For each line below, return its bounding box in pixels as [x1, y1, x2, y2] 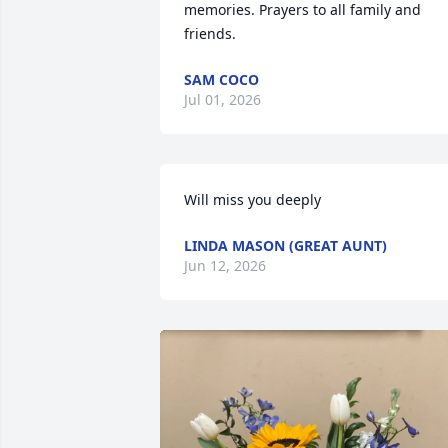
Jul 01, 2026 [184, 90, 261, 109]
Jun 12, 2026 [184, 256, 266, 275]
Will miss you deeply [184, 190, 321, 209]
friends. [184, 24, 236, 43]
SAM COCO [184, 70, 259, 89]
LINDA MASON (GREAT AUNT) [184, 236, 387, 255]
